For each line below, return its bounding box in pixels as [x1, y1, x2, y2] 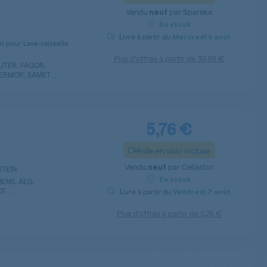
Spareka [183, 7, 212, 17]
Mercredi [172, 33, 206, 41]
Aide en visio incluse [136, 145, 210, 156]
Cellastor [182, 162, 213, 172]
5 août [206, 33, 231, 41]
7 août [205, 188, 231, 196]
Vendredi [172, 188, 206, 196]
